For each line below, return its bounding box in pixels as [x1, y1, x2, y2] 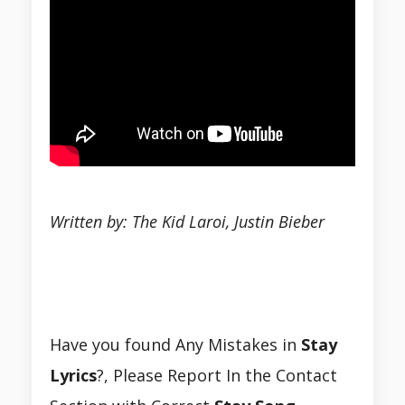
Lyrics [50, 364, 97, 387]
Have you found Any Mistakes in [50, 334, 301, 356]
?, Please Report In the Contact [97, 364, 337, 387]
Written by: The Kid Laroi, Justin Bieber [50, 211, 325, 233]
